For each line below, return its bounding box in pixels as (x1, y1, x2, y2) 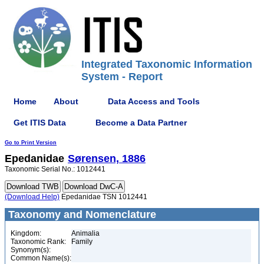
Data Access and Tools (108, 96, 200, 106)
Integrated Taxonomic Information (81, 58, 252, 70)
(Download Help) (5, 193, 60, 201)
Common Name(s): (11, 254, 71, 262)
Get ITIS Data (14, 117, 66, 127)
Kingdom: (11, 229, 41, 237)
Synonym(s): (11, 246, 51, 254)
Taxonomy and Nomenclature (5, 209, 156, 220)
